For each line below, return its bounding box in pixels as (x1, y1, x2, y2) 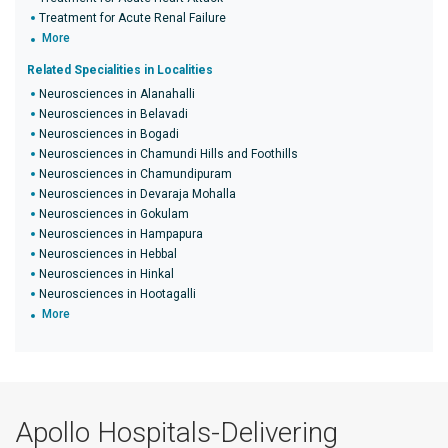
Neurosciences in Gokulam (39, 207, 189, 221)
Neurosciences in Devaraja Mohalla (39, 187, 236, 201)
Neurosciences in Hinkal (39, 267, 174, 281)
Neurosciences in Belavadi (39, 107, 188, 121)
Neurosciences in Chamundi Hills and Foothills (39, 147, 298, 161)
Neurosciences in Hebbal (39, 247, 177, 261)
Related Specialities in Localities (27, 63, 213, 77)
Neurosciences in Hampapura (39, 227, 203, 241)
